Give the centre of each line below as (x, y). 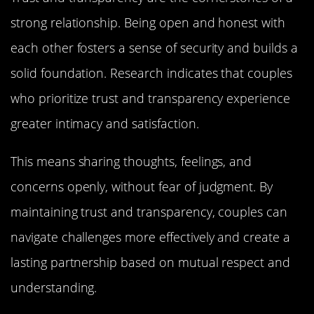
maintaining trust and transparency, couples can (149, 212)
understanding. (54, 287)
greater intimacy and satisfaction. (105, 123)
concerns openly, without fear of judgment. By (142, 186)
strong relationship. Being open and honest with (148, 22)
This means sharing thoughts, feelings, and (131, 161)
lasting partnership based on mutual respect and (151, 262)
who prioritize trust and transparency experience (150, 98)
